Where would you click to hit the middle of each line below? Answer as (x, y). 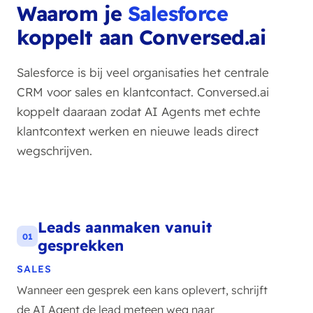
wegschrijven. (54, 151)
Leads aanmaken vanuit (125, 227)
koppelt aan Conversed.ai (141, 37)
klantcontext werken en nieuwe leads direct (138, 131)
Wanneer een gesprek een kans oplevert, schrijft (142, 290)
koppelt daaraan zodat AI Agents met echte (139, 111)
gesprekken (81, 245)
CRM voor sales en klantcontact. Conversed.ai (143, 92)
